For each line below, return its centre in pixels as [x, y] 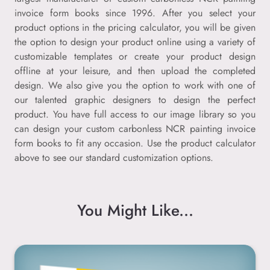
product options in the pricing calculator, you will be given [135, 27]
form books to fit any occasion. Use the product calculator [135, 143]
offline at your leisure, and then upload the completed [135, 71]
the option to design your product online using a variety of [135, 42]
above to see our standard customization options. [114, 157]
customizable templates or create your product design [135, 56]
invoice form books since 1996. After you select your [135, 13]
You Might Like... [135, 210]
